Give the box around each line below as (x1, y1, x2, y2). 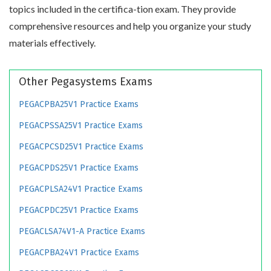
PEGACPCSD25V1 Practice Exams (19, 141, 143, 152)
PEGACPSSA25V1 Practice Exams (19, 120, 143, 131)
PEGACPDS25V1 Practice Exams (19, 162, 139, 173)
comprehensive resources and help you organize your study (9, 19, 251, 31)
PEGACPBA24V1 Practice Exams (19, 247, 139, 258)
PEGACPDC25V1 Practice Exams (19, 204, 139, 215)
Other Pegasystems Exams (19, 74, 152, 88)
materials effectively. (9, 36, 96, 48)
